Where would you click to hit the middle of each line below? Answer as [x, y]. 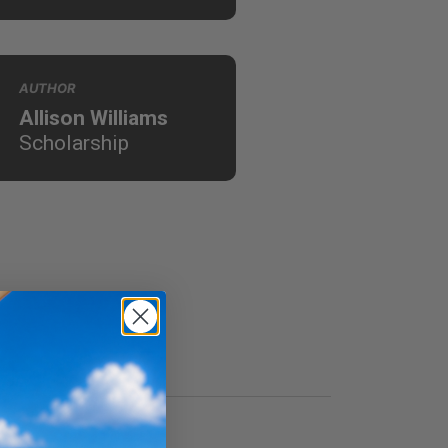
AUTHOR [47, 87]
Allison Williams [93, 117]
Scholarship [73, 142]
